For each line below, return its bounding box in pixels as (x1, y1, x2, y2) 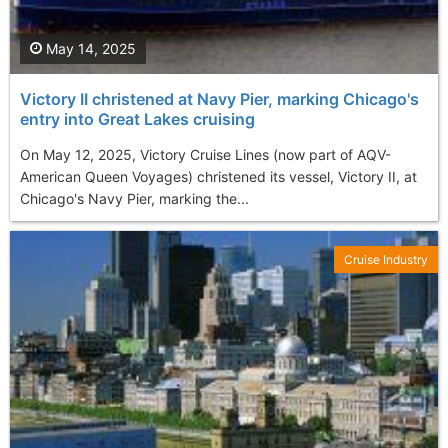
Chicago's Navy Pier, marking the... (20, 190, 249, 208)
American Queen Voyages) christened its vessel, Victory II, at (20, 168, 417, 186)
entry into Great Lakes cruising (20, 109, 255, 130)
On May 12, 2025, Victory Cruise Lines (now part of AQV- (20, 146, 391, 164)
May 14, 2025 (42, 40, 136, 58)
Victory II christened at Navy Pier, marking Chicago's (20, 89, 419, 110)
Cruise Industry (344, 252, 428, 268)
